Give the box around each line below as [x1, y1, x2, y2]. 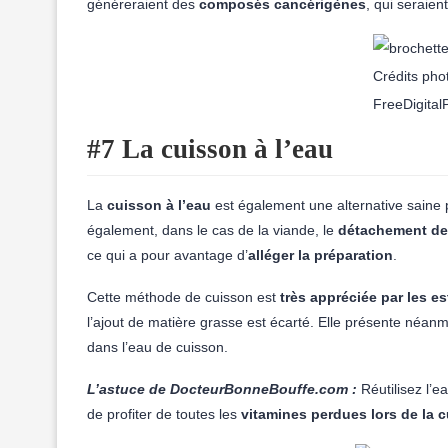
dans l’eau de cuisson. [87, 339, 228, 355]
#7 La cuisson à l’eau [87, 134, 333, 164]
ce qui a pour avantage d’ [87, 247, 248, 263]
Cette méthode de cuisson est [87, 289, 280, 305]
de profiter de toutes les [87, 406, 237, 422]
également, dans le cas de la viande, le [87, 222, 334, 238]
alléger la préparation [248, 247, 393, 263]
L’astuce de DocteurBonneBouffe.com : [87, 381, 357, 397]
